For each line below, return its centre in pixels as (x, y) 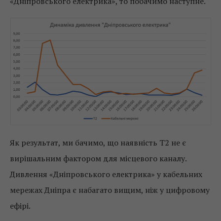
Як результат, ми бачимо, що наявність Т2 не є (98, 142)
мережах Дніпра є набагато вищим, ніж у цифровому (110, 190)
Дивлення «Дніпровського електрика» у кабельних (106, 174)
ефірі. (20, 205)
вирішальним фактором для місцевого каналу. (98, 158)
